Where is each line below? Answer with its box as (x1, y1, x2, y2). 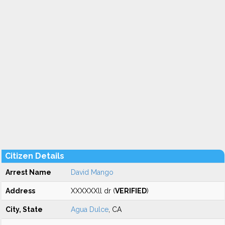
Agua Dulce (71, 205, 108, 213)
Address (6, 187, 35, 195)
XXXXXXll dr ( (71, 187, 115, 195)
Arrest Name (6, 168, 51, 176)
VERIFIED (115, 187, 147, 195)
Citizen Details (5, 151, 64, 161)
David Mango (71, 168, 114, 176)
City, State (6, 205, 43, 213)
